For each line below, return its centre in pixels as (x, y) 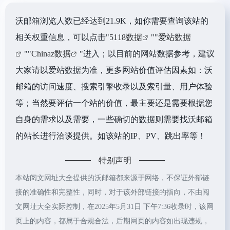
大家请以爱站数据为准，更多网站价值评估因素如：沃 (114, 70)
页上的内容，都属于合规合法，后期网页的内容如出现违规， (112, 221)
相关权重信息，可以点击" (62, 37)
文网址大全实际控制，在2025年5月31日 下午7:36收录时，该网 (114, 206)
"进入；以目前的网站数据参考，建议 (147, 53)
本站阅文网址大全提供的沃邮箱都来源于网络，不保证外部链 (112, 178)
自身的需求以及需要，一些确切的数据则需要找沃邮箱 (114, 119)
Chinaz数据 (51, 53)
